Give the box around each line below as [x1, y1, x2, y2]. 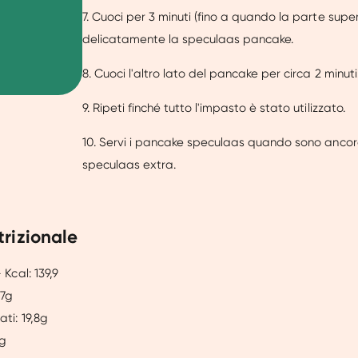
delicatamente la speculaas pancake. [82, 32, 294, 47]
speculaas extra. [82, 157, 177, 173]
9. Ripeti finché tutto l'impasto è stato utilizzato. [82, 101, 345, 116]
